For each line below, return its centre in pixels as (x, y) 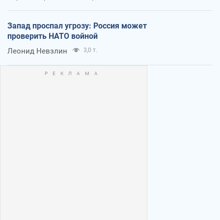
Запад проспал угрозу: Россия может (77, 26)
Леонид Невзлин (37, 51)
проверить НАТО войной (53, 36)
